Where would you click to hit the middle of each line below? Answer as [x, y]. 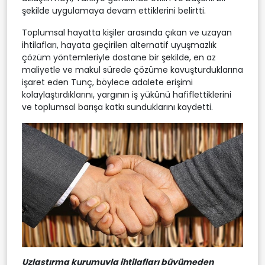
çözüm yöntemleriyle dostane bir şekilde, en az [119, 57]
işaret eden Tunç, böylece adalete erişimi [107, 82]
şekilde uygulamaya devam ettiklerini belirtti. [114, 10]
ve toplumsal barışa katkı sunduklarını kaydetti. [117, 107]
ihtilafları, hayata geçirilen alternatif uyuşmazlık [119, 45]
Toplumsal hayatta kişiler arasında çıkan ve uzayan [127, 32]
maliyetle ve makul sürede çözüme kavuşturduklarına [132, 70]
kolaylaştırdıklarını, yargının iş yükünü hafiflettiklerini [127, 94]
